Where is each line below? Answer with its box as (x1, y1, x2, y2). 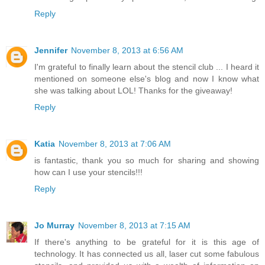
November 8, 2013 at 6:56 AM (71, 46, 183, 56)
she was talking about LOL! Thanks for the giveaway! (34, 86, 232, 96)
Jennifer (34, 46, 67, 56)
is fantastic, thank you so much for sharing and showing (34, 156, 259, 166)
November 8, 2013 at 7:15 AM (78, 221, 190, 231)
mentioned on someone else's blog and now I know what (34, 74, 259, 84)
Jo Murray (34, 221, 75, 231)
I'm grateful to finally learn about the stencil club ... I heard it (34, 62, 259, 72)
